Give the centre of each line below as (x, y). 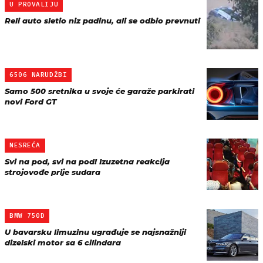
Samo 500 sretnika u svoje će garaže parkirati (100, 91)
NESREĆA (25, 145)
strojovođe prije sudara (53, 172)
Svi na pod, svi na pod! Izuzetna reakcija (87, 161)
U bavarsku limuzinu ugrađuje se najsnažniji (95, 232)
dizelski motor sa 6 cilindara (63, 242)
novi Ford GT (31, 102)
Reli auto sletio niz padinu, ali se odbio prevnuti (102, 21)
